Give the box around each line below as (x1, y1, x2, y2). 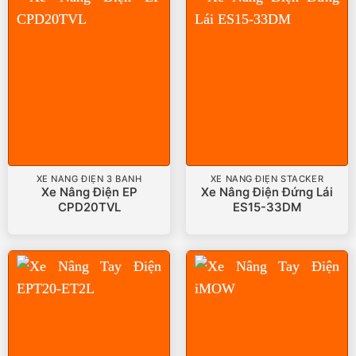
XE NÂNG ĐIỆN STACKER (210, 173, 324, 185)
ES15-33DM (233, 199, 301, 215)
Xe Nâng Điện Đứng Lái (201, 184, 333, 199)
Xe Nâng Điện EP (41, 184, 137, 199)
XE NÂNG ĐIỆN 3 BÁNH (36, 173, 142, 185)
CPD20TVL (57, 199, 121, 215)
